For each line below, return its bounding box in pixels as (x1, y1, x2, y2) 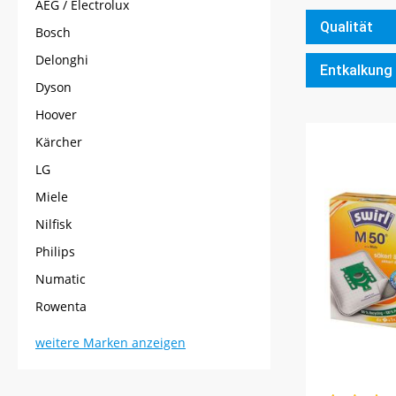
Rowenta (35, 298, 87, 316)
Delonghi (35, 51, 88, 69)
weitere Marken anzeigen (35, 334, 186, 352)
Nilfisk (35, 216, 72, 233)
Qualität (320, 19, 373, 36)
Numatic (35, 270, 86, 288)
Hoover (35, 106, 77, 124)
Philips (35, 243, 75, 261)
